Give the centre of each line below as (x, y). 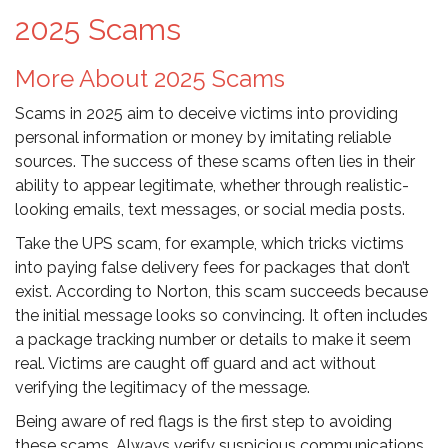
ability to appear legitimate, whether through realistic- (212, 186)
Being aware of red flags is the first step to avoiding (203, 422)
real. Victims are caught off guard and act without (195, 364)
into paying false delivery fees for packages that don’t (212, 268)
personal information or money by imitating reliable (203, 138)
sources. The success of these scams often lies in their (215, 162)
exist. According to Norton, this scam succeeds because (221, 292)
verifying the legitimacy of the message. (162, 388)
